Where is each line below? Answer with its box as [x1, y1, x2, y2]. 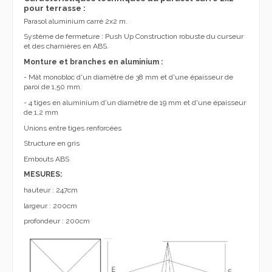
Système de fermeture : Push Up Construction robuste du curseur [24, 32, 243, 41]
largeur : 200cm [24, 201, 77, 210]
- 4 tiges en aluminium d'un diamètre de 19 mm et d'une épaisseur [24, 98, 246, 107]
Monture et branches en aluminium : [24, 57, 163, 66]
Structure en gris [24, 139, 80, 148]
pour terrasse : [24, 2, 86, 13]
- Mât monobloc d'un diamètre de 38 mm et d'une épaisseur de [24, 73, 233, 82]
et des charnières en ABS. [24, 42, 109, 51]
